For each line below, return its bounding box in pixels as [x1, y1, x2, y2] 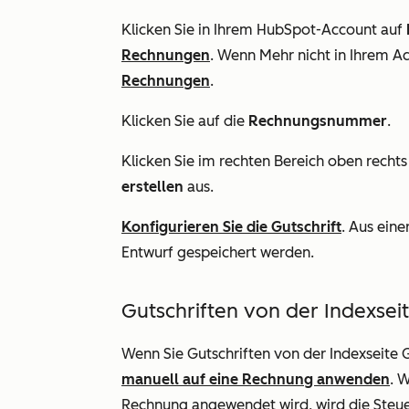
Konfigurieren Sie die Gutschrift [121, 218, 341, 236]
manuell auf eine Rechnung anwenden [121, 371, 390, 388]
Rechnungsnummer [248, 112, 387, 130]
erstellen [121, 178, 184, 195]
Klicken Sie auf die [121, 112, 248, 130]
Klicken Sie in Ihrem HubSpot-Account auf [121, 21, 406, 38]
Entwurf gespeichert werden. [121, 244, 314, 261]
